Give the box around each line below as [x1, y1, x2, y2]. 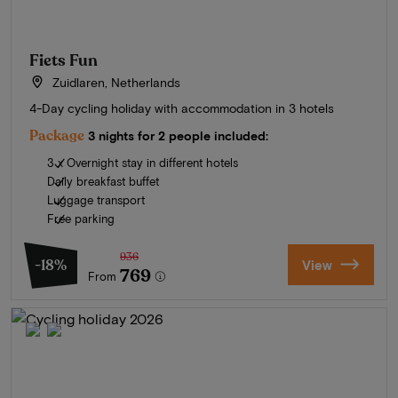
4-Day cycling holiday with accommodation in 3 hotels [29, 99, 334, 115]
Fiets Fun [29, 49, 98, 71]
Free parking [47, 211, 115, 226]
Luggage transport [47, 192, 145, 207]
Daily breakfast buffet [47, 173, 159, 188]
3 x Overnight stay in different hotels [47, 155, 238, 170]
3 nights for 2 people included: [88, 127, 268, 143]
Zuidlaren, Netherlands [48, 74, 180, 90]
